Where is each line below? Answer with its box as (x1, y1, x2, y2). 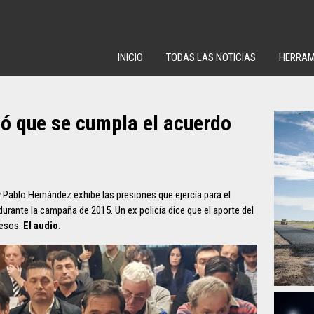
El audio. (23, 219, 61, 232)
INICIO (118, 51, 143, 64)
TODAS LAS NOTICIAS (166, 51, 256, 64)
